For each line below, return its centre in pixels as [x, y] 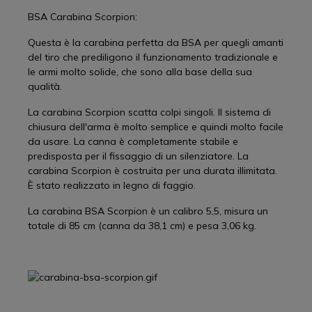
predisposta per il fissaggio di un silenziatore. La [138, 156]
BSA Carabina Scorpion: [83, 17]
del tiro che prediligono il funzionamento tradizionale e [153, 57]
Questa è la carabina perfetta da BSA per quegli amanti [156, 42]
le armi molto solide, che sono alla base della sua [140, 72]
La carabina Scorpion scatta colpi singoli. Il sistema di [149, 112]
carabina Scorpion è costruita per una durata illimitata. [153, 171]
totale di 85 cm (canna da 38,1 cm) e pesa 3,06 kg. [142, 226]
